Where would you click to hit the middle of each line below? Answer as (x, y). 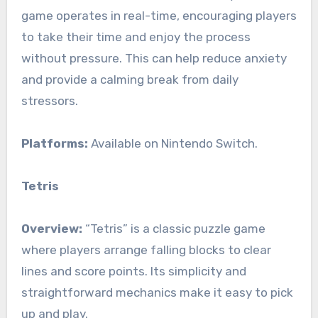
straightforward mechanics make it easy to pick (157, 293)
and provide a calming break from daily (130, 80)
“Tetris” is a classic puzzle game (174, 229)
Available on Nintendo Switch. (172, 144)
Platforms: (54, 144)
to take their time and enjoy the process (136, 37)
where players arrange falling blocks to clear (146, 250)
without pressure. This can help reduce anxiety (154, 59)
